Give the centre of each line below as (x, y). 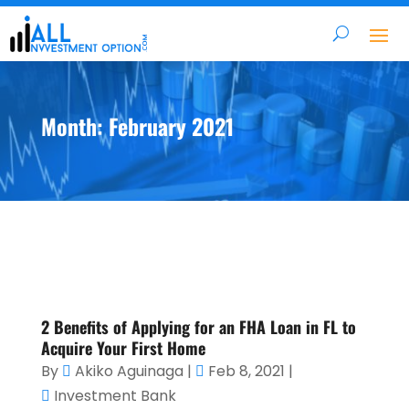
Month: (74, 126)
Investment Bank (115, 396)
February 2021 (171, 126)
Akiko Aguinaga (129, 372)
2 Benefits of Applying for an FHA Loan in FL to (198, 327)
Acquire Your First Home (123, 348)
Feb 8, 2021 (246, 372)
